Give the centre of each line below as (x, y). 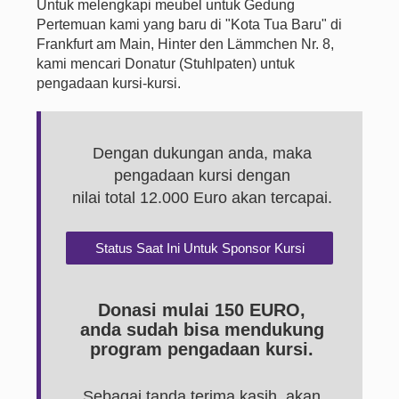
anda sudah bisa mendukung (202, 330)
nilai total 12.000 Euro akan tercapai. (202, 198)
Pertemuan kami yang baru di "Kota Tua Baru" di (190, 24)
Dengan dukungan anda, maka (202, 153)
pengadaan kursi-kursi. (109, 83)
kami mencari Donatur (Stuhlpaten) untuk (166, 64)
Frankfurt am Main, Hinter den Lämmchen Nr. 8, (186, 44)
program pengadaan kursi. (202, 349)
